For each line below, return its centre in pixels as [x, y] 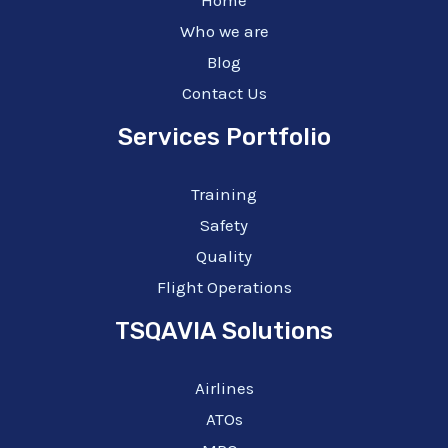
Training [224, 193]
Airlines [224, 387]
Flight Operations [224, 286]
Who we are [224, 30]
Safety [224, 224]
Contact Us [224, 92]
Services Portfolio [224, 136]
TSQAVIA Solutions [224, 330]
